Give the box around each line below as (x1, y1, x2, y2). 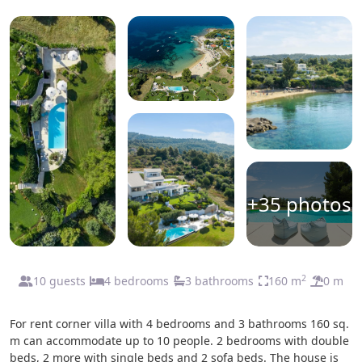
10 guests (32, 273, 86, 288)
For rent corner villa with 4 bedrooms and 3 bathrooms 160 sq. (10, 316, 349, 331)
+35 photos (246, 190, 351, 217)
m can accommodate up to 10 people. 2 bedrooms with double (10, 333, 349, 348)
